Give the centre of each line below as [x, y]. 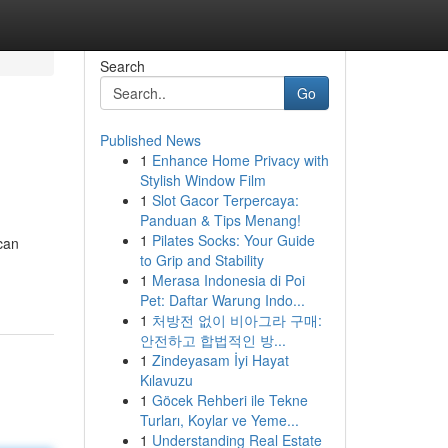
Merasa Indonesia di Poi [228, 280]
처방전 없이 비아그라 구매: [236, 320]
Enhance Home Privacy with [240, 160]
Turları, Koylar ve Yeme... [219, 420]
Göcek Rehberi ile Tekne [229, 400]
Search [122, 66]
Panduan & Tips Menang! [220, 220]
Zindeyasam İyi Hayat [220, 360]
